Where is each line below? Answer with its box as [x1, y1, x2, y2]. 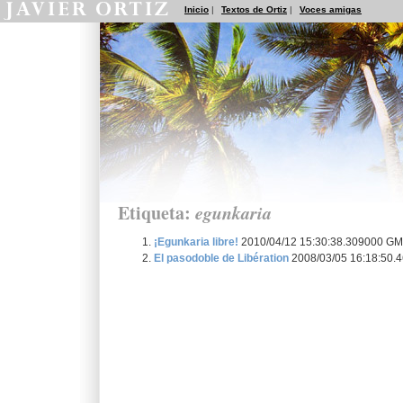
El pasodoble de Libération [154, 251, 289, 264]
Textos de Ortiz [221, 4, 287, 14]
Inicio [184, 4, 209, 14]
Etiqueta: [118, 200, 195, 226]
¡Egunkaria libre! [154, 235, 238, 247]
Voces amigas [300, 4, 362, 14]
